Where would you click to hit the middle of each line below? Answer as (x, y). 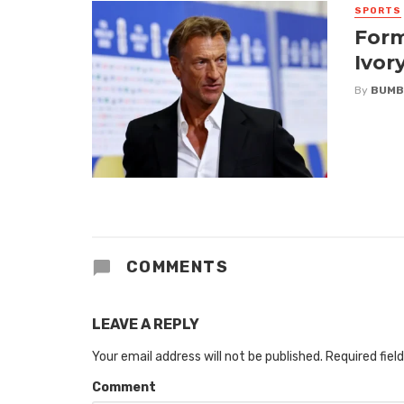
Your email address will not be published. (207, 356)
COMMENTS (175, 266)
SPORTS (377, 11)
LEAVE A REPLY (146, 324)
